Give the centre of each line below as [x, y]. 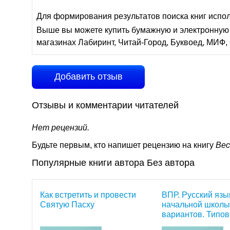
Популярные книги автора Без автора [113, 163]
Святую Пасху [67, 205]
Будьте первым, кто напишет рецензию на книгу [124, 145]
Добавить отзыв [88, 76]
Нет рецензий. [61, 128]
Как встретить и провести [88, 195]
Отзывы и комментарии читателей [105, 105]
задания [177, 224]
